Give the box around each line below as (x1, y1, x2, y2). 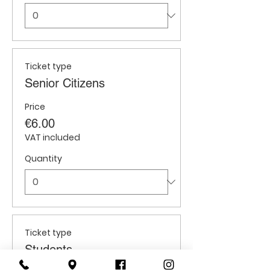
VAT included (25, 131, 80, 143)
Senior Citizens (25, 76, 105, 90)
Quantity (25, 152, 62, 165)
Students (25, 242, 72, 257)
